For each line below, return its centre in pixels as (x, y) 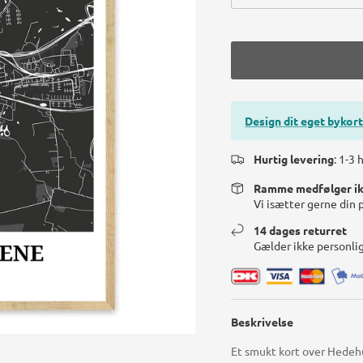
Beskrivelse (263, 321)
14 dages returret (301, 230)
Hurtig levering (294, 158)
